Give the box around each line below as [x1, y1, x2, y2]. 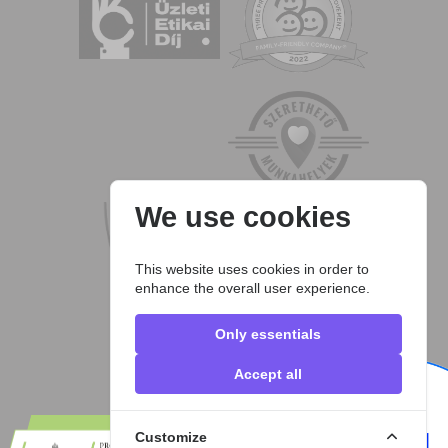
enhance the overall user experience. [135, 280, 371, 297]
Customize [135, 429, 208, 446]
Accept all [234, 366, 303, 383]
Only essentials [215, 326, 322, 343]
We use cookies [135, 201, 352, 234]
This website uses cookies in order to [135, 261, 370, 278]
